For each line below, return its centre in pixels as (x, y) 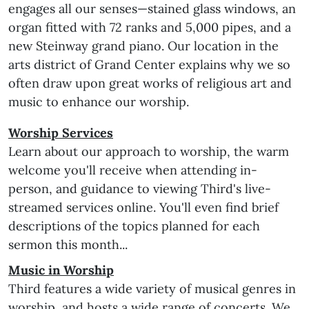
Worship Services (61, 133)
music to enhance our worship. (99, 102)
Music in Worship (61, 270)
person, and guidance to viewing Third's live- (140, 189)
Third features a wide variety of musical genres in (152, 289)
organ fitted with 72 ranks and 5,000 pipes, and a (150, 28)
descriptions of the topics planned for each (134, 226)
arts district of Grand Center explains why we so (149, 65)
